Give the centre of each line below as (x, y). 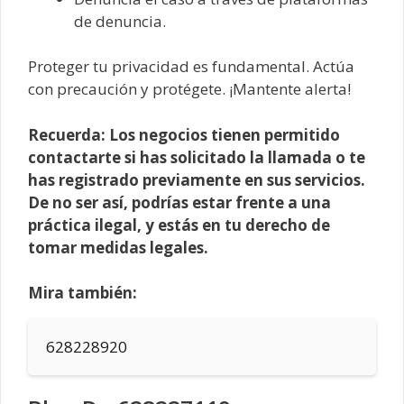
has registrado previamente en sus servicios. (197, 179)
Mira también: (83, 293)
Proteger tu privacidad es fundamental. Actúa (191, 67)
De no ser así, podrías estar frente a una (179, 202)
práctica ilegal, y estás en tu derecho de (179, 225)
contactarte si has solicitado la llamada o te (197, 157)
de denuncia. (120, 21)
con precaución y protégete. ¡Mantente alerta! (189, 89)
